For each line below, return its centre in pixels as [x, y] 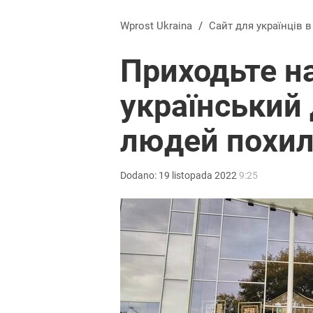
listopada [192, 175]
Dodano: [139, 175]
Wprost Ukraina [156, 26]
